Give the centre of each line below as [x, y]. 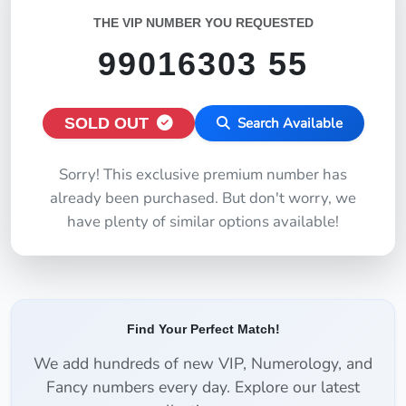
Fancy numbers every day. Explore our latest [203, 387]
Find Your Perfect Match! [203, 329]
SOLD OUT [108, 123]
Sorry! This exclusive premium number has [203, 174]
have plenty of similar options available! [203, 222]
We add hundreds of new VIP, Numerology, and [203, 363]
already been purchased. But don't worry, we [203, 198]
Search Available [288, 123]
